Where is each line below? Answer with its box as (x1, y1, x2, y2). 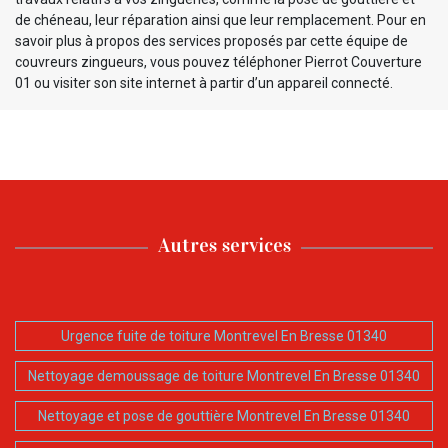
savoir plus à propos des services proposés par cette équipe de (15, 32, 408, 49)
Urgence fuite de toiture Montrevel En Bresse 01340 (61, 327, 387, 344)
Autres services (157, 232, 291, 257)
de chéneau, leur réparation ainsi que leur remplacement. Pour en (15, 11, 426, 28)
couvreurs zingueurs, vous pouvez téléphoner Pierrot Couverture (15, 53, 422, 70)
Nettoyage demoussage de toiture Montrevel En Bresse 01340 (28, 367, 420, 384)
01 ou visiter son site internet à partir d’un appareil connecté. (15, 74, 393, 91)
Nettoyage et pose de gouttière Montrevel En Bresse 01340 (38, 407, 410, 424)
